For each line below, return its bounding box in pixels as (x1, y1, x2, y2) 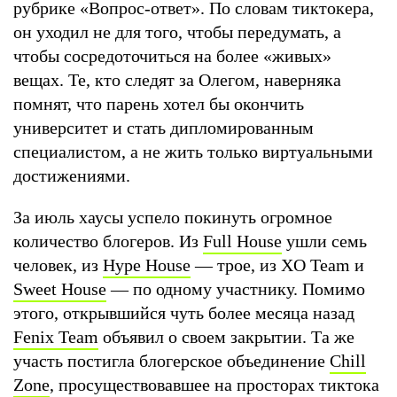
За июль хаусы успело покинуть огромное (13, 206, 332, 227)
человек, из (13, 254, 103, 275)
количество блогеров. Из (13, 230, 203, 251)
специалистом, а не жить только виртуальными (13, 141, 373, 161)
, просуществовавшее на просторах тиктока (50, 374, 379, 394)
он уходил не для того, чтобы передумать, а (13, 21, 341, 42)
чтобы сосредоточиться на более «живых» (13, 45, 331, 66)
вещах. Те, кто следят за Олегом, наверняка (13, 69, 341, 90)
